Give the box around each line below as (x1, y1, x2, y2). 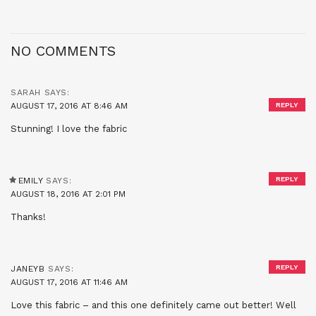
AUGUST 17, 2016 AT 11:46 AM (11, 276, 128, 287)
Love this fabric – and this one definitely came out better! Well (11, 299, 296, 310)
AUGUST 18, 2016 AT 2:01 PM (11, 188, 126, 199)
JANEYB (11, 263, 45, 274)
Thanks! (11, 211, 46, 222)
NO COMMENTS (11, 42, 116, 59)
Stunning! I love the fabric (11, 123, 127, 134)
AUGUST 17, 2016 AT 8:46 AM (11, 100, 128, 111)
